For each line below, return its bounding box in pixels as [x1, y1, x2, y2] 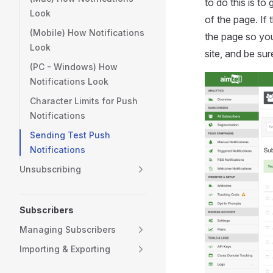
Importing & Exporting [19, 244, 110, 254]
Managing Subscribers [19, 224, 116, 235]
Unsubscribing [19, 164, 81, 174]
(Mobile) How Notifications [30, 27, 144, 38]
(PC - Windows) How [30, 62, 118, 72]
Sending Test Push [30, 130, 110, 140]
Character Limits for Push [30, 96, 138, 106]
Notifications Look [30, 76, 108, 87]
